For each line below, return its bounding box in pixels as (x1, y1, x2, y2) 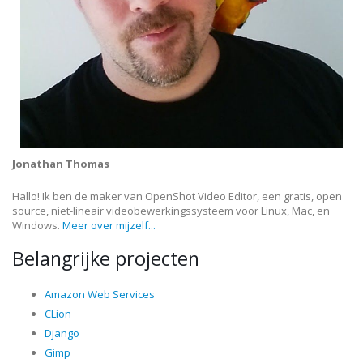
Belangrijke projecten (12, 246, 199, 271)
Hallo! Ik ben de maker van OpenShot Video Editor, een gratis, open (12, 189, 342, 203)
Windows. (12, 218, 62, 233)
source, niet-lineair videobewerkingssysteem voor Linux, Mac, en (12, 203, 330, 218)
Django (45, 326, 79, 340)
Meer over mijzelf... (62, 218, 156, 233)
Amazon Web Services (45, 287, 155, 301)
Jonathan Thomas (12, 156, 109, 171)
